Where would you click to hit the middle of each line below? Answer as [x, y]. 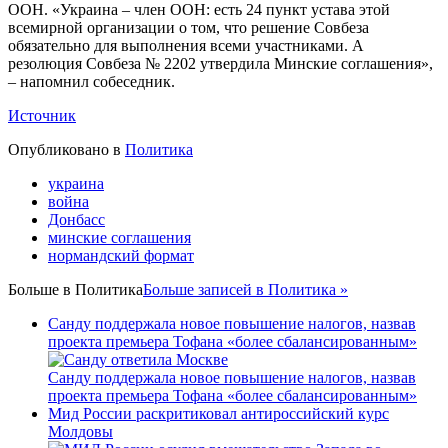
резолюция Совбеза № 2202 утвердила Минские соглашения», [220, 64]
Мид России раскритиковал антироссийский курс [218, 414]
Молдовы [80, 432]
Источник [42, 116]
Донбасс [76, 220]
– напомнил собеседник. [91, 82]
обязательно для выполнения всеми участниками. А [186, 46]
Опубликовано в [64, 150]
